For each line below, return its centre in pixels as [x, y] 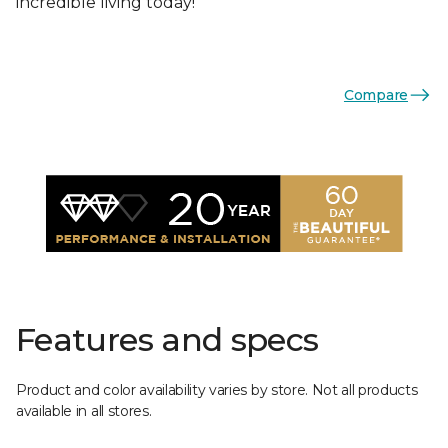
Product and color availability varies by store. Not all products [217, 390]
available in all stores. [84, 411]
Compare [375, 94]
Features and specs [167, 339]
